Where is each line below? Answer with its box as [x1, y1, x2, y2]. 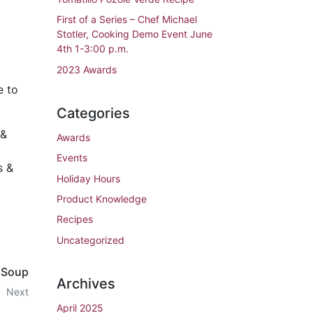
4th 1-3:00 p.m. [57, 43, 129, 55]
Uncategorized [57, 233, 124, 246]
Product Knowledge [57, 192, 147, 205]
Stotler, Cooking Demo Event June [57, 28, 212, 41]
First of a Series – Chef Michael [57, 13, 197, 26]
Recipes [57, 213, 93, 226]
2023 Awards [57, 63, 117, 75]
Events [57, 152, 87, 164]
